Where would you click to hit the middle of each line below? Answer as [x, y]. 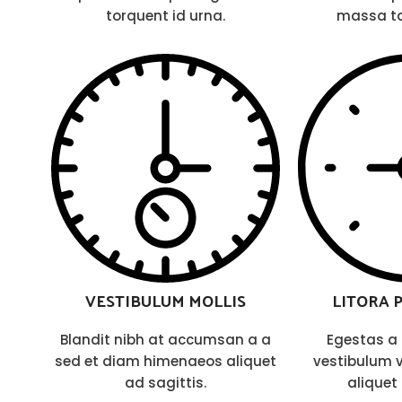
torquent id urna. [166, 16]
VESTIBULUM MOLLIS [166, 300]
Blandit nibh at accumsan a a [166, 340]
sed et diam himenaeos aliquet [166, 361]
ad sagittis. [166, 383]
